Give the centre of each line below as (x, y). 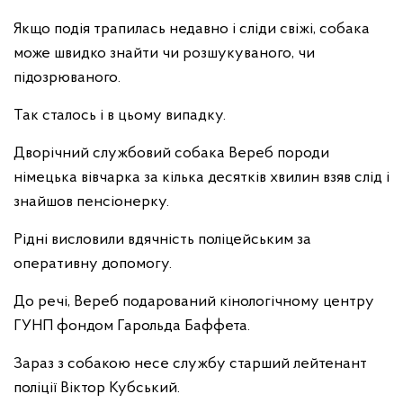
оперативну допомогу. (93, 264)
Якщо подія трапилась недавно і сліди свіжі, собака (192, 29)
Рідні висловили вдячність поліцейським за (162, 240)
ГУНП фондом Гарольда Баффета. (132, 326)
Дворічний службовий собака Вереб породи (171, 153)
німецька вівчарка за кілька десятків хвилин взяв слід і (201, 178)
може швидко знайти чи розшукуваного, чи (164, 54)
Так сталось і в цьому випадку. (120, 116)
